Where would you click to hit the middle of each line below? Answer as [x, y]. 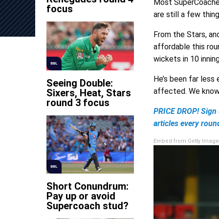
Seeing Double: [80, 83]
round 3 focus [78, 103]
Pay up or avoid [81, 196]
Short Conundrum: [88, 186]
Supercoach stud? [88, 206]
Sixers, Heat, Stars [89, 93]
